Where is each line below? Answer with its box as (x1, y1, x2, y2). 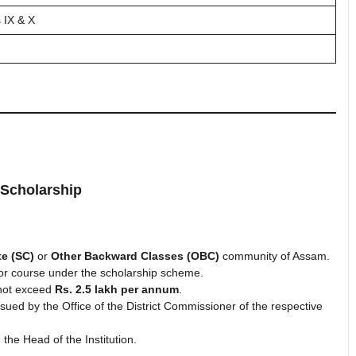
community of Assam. (219, 249, 330, 262)
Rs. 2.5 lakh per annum (55, 282, 179, 296)
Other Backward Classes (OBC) (51, 249, 219, 262)
